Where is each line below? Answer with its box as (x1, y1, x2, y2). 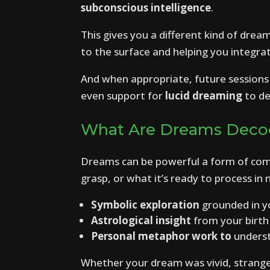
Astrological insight (91, 213, 192, 227)
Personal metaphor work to (91, 228, 232, 243)
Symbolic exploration (91, 197, 200, 212)
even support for (81, 88, 166, 102)
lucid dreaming (165, 88, 243, 102)
